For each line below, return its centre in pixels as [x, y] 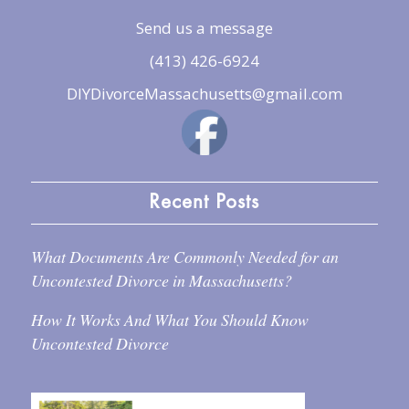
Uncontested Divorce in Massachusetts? [161, 280]
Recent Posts [204, 202]
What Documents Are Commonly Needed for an [184, 256]
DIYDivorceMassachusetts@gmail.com [204, 94]
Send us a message [204, 28]
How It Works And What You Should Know [169, 319]
